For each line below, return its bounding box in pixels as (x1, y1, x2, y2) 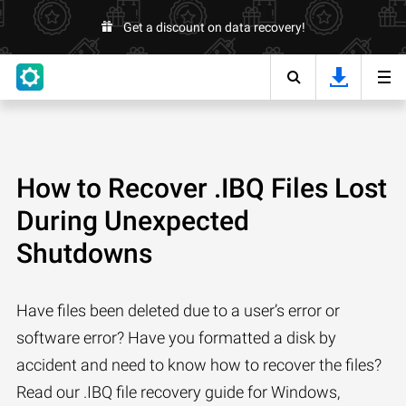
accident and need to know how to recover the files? (16, 355, 382, 374)
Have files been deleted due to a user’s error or (16, 301, 340, 320)
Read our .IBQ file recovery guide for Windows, (16, 382, 340, 401)
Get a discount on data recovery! (122, 20, 305, 34)
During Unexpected (16, 205, 249, 237)
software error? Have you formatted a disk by (16, 328, 336, 347)
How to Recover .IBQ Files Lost (16, 172, 387, 204)
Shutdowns (16, 237, 152, 269)
